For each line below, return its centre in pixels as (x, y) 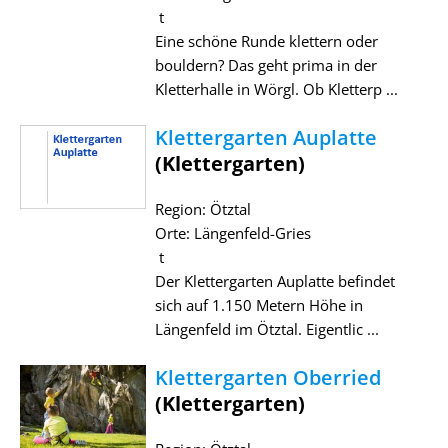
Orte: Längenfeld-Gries (232, 232)
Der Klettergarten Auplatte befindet (274, 280)
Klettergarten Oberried (267, 377)
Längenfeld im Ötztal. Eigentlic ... (266, 328)
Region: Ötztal (202, 208)
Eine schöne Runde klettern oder (266, 40)
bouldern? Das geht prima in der (265, 64)
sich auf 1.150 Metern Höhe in (258, 304)
